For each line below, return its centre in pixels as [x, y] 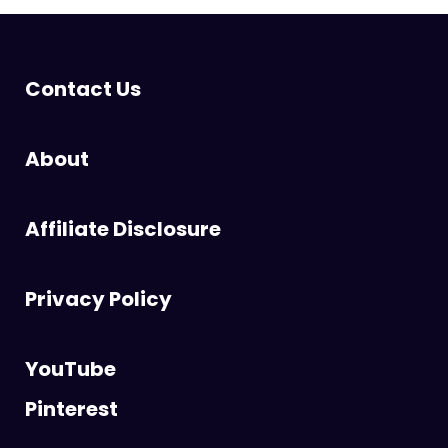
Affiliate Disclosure [123, 228]
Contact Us [83, 88]
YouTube [70, 368]
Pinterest [71, 408]
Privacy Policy [98, 298]
